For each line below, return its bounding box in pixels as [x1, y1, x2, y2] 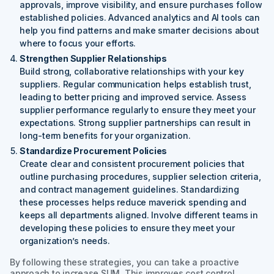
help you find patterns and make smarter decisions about [20, 24, 259, 35]
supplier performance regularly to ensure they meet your [20, 104, 256, 115]
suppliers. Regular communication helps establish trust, [20, 78, 251, 89]
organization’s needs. [20, 235, 110, 246]
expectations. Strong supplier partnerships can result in [20, 117, 251, 128]
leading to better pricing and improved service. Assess [20, 91, 246, 102]
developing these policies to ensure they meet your [20, 222, 235, 233]
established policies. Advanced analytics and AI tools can [20, 12, 261, 23]
